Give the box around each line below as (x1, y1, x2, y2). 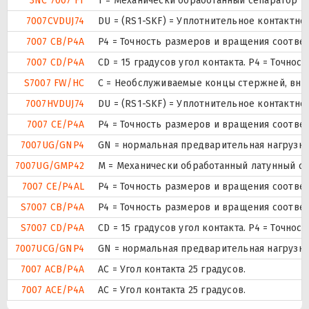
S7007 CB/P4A (20, 201, 84, 213)
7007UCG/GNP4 (14, 242, 84, 255)
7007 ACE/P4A (21, 283, 84, 296)
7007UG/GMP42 (14, 159, 84, 172)
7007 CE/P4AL (21, 180, 84, 192)
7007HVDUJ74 (25, 97, 84, 110)
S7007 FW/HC (23, 77, 84, 89)
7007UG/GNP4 (20, 139, 84, 151)
